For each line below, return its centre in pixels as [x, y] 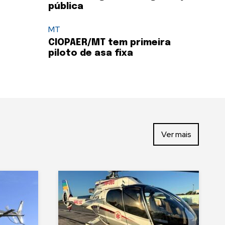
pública [66, 7]
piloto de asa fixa [91, 53]
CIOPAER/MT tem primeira [109, 43]
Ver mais [176, 134]
